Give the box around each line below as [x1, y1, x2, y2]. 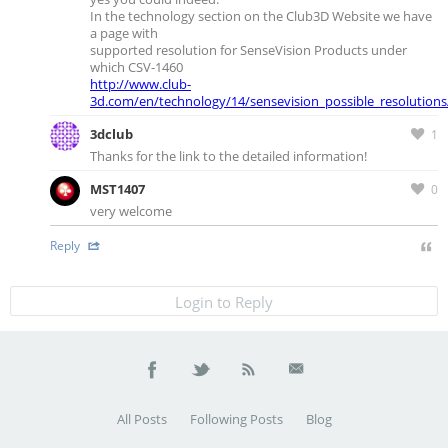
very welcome [90, 202, 172, 220]
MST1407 [90, 180, 145, 198]
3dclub [90, 125, 133, 143]
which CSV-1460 [90, 58, 183, 76]
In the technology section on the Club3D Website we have [90, 7, 432, 25]
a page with [90, 24, 158, 42]
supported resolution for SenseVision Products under [90, 41, 407, 59]
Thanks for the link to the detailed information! [90, 147, 367, 165]
